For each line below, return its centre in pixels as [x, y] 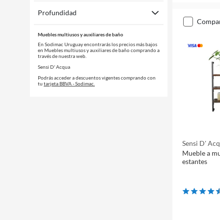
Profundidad [57, 13]
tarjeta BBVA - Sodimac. [69, 83]
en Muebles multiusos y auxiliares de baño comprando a [99, 50]
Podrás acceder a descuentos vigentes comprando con [97, 78]
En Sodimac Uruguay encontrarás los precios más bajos [97, 44]
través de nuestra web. [62, 56]
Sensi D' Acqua [54, 67]
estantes [195, 161]
